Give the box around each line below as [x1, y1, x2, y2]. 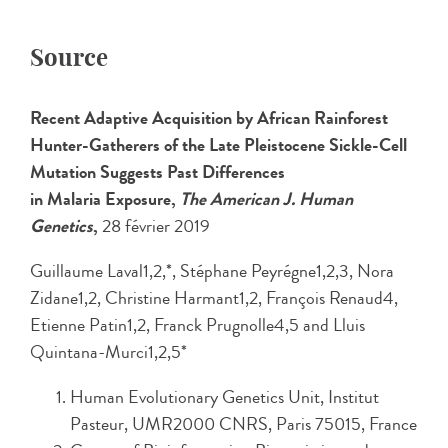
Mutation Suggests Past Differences [30, 158, 285, 185]
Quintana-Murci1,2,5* [30, 338, 187, 365]
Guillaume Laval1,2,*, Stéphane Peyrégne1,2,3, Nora [30, 257, 394, 284]
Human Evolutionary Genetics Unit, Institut [70, 383, 379, 410]
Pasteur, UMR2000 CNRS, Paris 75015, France [70, 410, 417, 437]
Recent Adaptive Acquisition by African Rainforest [30, 104, 388, 131]
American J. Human [210, 185, 353, 212]
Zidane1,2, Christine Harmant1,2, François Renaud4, [30, 284, 398, 311]
